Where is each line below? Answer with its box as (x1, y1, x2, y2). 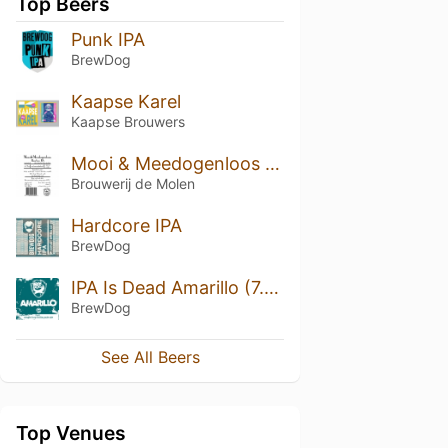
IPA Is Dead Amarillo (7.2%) (263, 276, 279, 298)
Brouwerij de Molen (70, 174, 195, 192)
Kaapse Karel (70, 90, 181, 112)
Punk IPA (70, 29, 145, 50)
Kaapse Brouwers (70, 112, 185, 130)
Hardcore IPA (70, 214, 182, 236)
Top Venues (16, 421, 126, 446)
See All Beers (100, 347, 200, 368)
